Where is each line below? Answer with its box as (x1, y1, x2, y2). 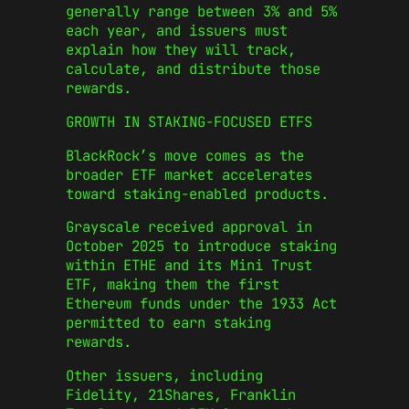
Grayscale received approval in (66, 217, 312, 237)
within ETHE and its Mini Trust (66, 256, 312, 276)
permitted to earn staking (66, 313, 271, 333)
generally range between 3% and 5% (66, 2, 337, 22)
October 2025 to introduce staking (66, 236, 337, 257)
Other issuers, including (66, 365, 263, 385)
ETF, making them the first (66, 275, 279, 295)
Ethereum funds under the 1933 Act (66, 294, 337, 314)
